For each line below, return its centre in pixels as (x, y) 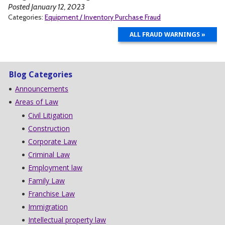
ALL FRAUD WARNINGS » (167, 34)
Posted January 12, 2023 (46, 7)
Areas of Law (37, 101)
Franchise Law (51, 193)
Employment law (55, 167)
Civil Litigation (50, 115)
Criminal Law (49, 154)
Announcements (42, 88)
